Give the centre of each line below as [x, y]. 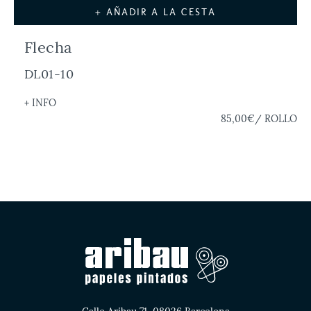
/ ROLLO [276, 119]
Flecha [48, 47]
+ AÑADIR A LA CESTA [155, 12]
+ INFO [40, 103]
